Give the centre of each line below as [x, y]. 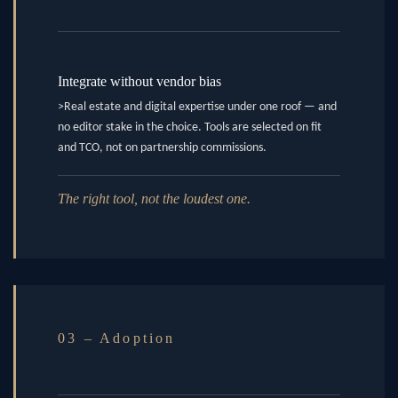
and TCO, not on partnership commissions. [162, 148]
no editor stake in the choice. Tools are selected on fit [190, 128]
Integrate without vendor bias [139, 82]
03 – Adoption [117, 338]
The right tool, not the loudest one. [154, 198]
